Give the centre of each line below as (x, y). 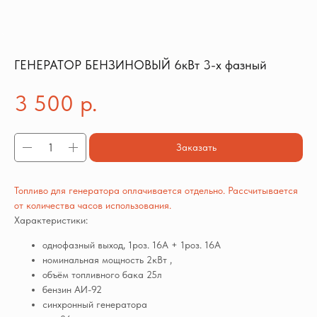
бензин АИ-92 (72, 290)
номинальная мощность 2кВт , (107, 260)
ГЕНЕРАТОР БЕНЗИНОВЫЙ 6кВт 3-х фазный (140, 65)
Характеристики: (51, 220)
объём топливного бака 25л (102, 275)
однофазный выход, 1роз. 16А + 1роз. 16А (132, 245)
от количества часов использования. (93, 206)
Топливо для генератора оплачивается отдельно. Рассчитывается (156, 191)
